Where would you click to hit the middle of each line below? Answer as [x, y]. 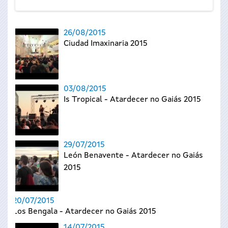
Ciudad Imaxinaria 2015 [106, 44]
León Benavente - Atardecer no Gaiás [133, 156]
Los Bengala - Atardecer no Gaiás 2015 [84, 212]
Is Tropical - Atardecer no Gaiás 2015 [132, 100]
